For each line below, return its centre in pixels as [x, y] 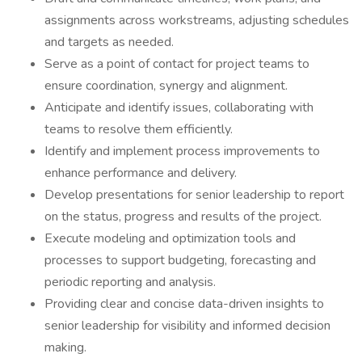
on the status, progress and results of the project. [183, 217]
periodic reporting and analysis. [130, 282]
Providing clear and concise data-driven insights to [184, 304]
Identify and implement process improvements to [182, 151]
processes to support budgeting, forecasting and [180, 260]
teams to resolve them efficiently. [139, 129]
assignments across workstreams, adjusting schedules [197, 20]
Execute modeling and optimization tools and [170, 238]
